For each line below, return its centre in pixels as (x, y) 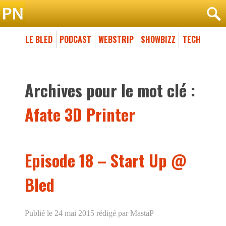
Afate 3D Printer (80, 114)
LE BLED (39, 39)
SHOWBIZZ (158, 39)
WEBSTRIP (116, 39)
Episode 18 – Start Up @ (105, 160)
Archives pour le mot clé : (110, 90)
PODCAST (76, 39)
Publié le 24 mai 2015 (60, 213)
